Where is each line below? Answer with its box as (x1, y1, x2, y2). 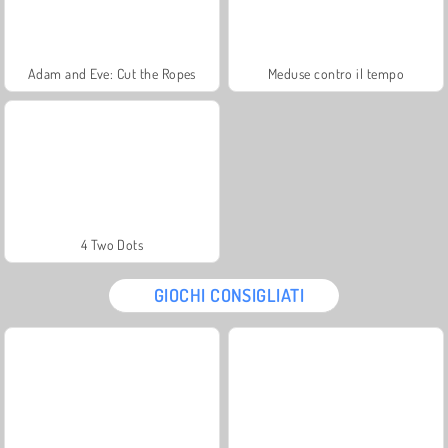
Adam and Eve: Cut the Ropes (28, 64, 196, 82)
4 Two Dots (80, 235, 144, 253)
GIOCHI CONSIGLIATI (153, 283, 305, 306)
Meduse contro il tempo (267, 64, 405, 82)
